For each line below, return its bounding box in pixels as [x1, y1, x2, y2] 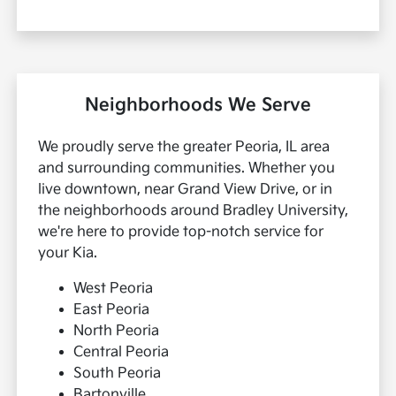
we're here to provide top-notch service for [38, 224, 324, 241]
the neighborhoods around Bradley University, [38, 202, 349, 220]
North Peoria [73, 323, 160, 340]
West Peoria [73, 280, 154, 298]
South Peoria [73, 365, 162, 383]
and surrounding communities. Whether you [38, 160, 336, 178]
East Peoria [73, 301, 150, 319]
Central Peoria [73, 344, 170, 362]
